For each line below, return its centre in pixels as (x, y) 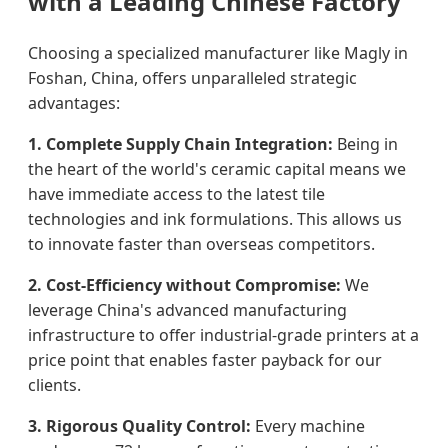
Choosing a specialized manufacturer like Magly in (218, 52)
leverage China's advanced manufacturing (187, 309)
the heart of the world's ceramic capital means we (217, 168)
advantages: (74, 102)
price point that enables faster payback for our (205, 359)
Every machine (308, 425)
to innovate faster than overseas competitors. (201, 243)
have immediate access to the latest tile (176, 193)
